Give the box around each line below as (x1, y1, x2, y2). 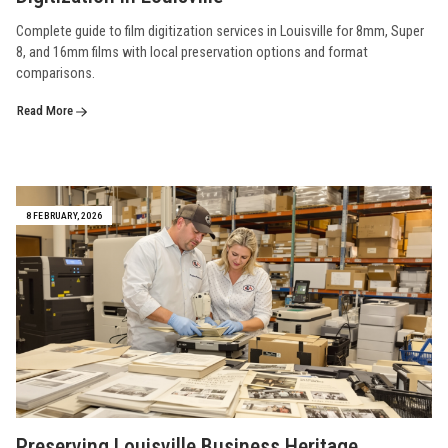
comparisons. (16, 65, 95, 83)
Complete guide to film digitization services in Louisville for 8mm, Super (16, 23, 424, 41)
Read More (17, 103, 76, 119)
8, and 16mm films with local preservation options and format (16, 44, 368, 62)
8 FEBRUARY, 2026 (25, 210, 103, 222)
